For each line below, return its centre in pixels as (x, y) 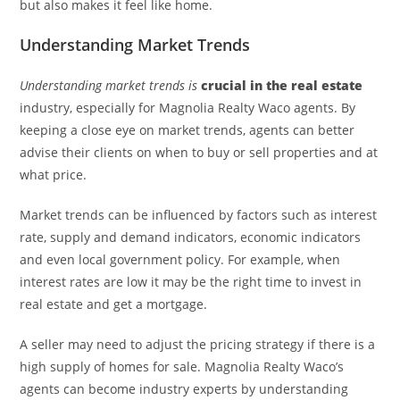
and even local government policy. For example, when (180, 259)
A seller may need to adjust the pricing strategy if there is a (198, 344)
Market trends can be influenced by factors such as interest (199, 215)
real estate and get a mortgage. (114, 304)
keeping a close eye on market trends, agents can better (187, 130)
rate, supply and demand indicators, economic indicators (191, 237)
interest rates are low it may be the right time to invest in (191, 282)
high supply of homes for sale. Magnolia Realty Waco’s (182, 367)
